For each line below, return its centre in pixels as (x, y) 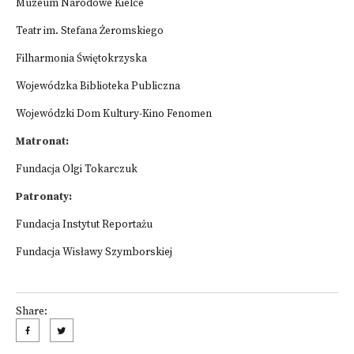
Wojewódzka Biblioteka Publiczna (98, 87)
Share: (32, 312)
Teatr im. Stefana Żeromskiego (90, 31)
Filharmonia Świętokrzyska (81, 59)
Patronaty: (44, 197)
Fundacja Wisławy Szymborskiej (94, 252)
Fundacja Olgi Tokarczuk (77, 169)
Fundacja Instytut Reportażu (84, 225)
